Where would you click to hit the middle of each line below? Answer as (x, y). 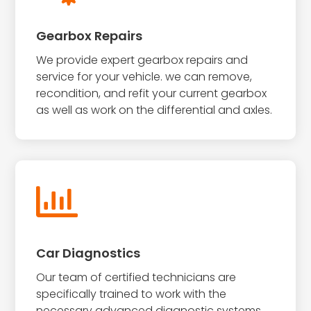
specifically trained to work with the (132, 294)
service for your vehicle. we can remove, (144, 76)
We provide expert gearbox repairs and (142, 60)
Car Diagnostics (89, 253)
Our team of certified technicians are (136, 277)
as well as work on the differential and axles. (154, 110)
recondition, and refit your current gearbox (152, 93)
